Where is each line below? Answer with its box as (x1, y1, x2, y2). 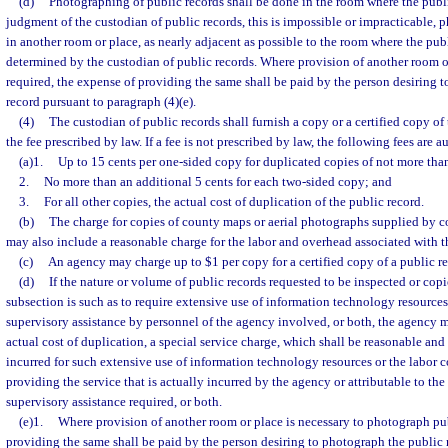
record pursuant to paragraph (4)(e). (6, 94, 196, 109)
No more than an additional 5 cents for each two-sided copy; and (43, 174, 392, 189)
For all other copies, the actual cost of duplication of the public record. (43, 194, 424, 209)
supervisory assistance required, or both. (6, 394, 222, 409)
